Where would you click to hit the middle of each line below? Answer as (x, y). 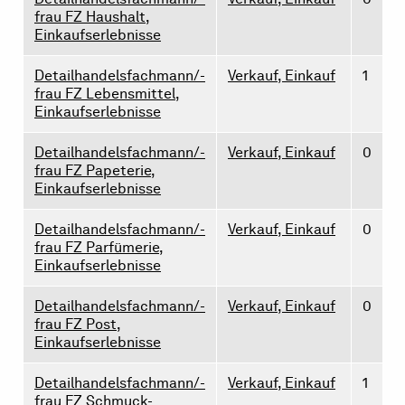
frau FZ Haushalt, (92, 16)
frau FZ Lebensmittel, (107, 93)
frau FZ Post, (78, 324)
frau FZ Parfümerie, (99, 247)
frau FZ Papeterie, (95, 170)
